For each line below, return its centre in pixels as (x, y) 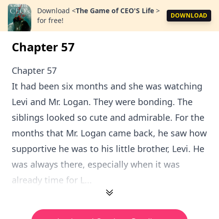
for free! (50, 20)
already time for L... (52, 180)
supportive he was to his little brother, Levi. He (108, 149)
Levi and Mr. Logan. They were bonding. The (102, 102)
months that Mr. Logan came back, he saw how (109, 133)
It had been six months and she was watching (107, 86)
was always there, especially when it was (96, 164)
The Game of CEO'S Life (116, 11)
